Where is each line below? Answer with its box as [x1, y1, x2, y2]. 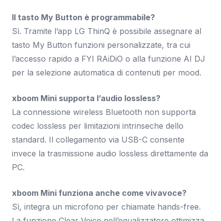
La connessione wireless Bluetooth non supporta [12, 107, 196, 117]
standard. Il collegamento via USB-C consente [12, 135, 184, 145]
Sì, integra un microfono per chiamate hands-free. [12, 202, 201, 212]
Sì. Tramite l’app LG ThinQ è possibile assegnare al [12, 26, 201, 36]
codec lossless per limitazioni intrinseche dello [12, 121, 184, 131]
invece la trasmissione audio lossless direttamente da [12, 148, 208, 158]
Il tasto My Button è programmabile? [12, 12, 155, 22]
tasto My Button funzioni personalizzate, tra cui [12, 40, 190, 50]
